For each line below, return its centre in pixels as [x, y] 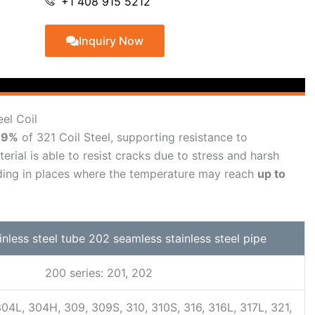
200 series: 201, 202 [99, 273]
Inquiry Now [111, 41]
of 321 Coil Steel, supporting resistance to [133, 137]
